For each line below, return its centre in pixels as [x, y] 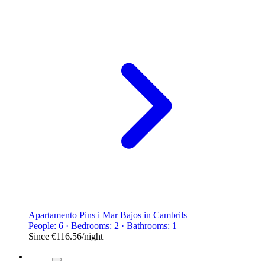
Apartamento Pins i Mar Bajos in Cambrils [108, 215]
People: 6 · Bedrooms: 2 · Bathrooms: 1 [103, 225]
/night [92, 236]
